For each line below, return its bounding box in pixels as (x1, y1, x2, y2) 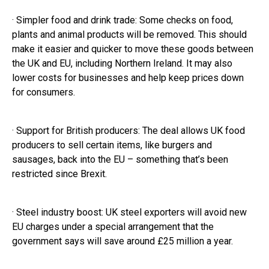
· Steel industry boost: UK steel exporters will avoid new (12, 207, 247, 219)
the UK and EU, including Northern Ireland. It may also (12, 58, 232, 70)
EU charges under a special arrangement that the (12, 221, 214, 233)
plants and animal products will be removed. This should (12, 29, 247, 41)
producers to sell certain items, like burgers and (12, 139, 212, 151)
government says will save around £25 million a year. (12, 235, 233, 247)
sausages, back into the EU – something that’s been (12, 154, 228, 166)
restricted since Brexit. (12, 168, 107, 180)
